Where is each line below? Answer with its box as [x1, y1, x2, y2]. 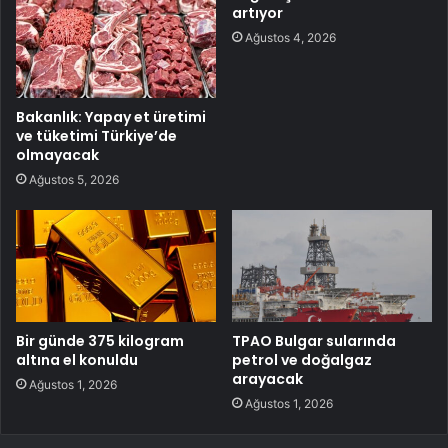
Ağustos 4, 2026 [245, 29, 336, 45]
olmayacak [16, 144, 99, 165]
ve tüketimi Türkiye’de [16, 125, 177, 146]
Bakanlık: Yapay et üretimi [16, 106, 206, 127]
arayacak [232, 369, 303, 390]
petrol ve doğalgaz [232, 350, 372, 371]
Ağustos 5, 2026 [29, 171, 119, 187]
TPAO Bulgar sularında [232, 331, 396, 352]
